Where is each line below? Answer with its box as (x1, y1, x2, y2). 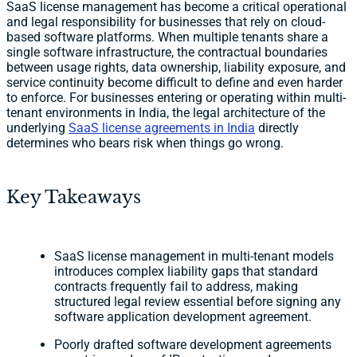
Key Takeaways (6, 186, 141, 209)
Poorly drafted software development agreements (54, 337, 331, 353)
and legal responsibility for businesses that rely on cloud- (6, 14, 325, 30)
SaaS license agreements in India (69, 120, 255, 136)
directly (255, 120, 299, 136)
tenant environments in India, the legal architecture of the (6, 105, 325, 121)
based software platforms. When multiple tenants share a (6, 29, 328, 45)
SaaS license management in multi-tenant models (54, 249, 334, 265)
